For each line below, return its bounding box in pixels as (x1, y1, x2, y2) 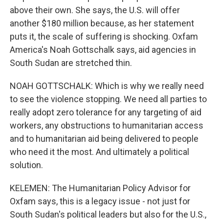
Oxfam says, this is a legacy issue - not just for (10, 196, 190, 206)
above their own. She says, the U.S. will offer (10, 5, 180, 15)
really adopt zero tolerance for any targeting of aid (10, 107, 201, 117)
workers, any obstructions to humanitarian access (10, 120, 203, 131)
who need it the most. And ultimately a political (10, 147, 189, 157)
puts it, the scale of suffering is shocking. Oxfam (10, 31, 198, 42)
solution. (10, 160, 43, 170)
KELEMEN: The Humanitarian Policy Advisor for (10, 183, 191, 193)
